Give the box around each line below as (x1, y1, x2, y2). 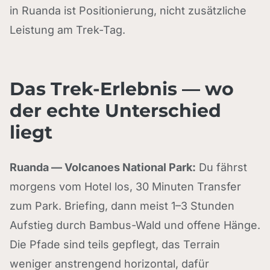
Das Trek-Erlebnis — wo (10, 78, 234, 100)
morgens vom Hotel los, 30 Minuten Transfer (10, 180, 241, 193)
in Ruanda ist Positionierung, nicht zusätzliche (10, 4, 246, 17)
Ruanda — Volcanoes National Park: (10, 161, 196, 174)
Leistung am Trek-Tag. (10, 24, 125, 36)
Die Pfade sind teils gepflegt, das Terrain (10, 238, 220, 251)
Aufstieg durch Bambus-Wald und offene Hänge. (10, 219, 260, 231)
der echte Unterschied (10, 99, 221, 122)
